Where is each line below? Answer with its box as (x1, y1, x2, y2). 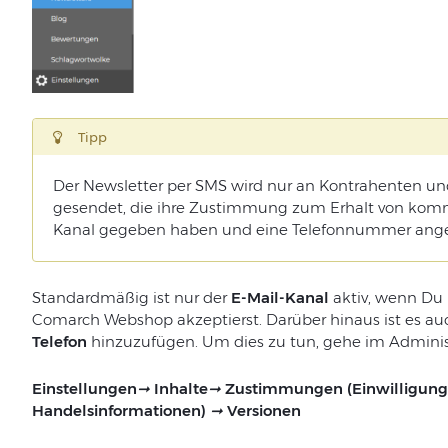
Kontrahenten (318, 176, 422, 196)
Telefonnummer (291, 220, 411, 240)
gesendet (52, 198, 123, 218)
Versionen (222, 401, 305, 421)
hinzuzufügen (90, 332, 195, 352)
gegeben (98, 220, 166, 240)
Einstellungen (31, 379, 137, 399)
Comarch (31, 310, 100, 330)
